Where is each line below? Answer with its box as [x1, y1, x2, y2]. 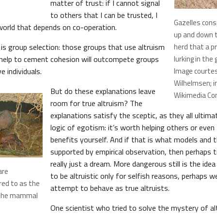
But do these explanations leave [50, 85, 155, 97]
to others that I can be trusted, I [50, 9, 157, 21]
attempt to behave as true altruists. [50, 182, 170, 194]
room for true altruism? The [50, 97, 142, 109]
